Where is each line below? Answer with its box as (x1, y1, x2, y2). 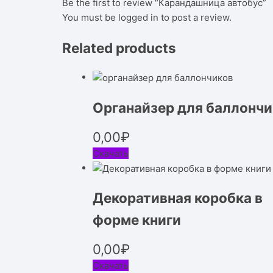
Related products (62, 39, 176, 56)
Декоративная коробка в (93, 190, 263, 207)
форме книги (93, 211, 181, 229)
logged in (118, 11, 158, 23)
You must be (62, 11, 118, 23)
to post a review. (158, 11, 232, 23)
